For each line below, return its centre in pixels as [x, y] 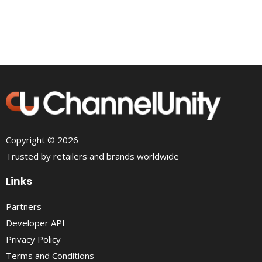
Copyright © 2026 [42, 139]
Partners [24, 206]
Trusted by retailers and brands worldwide [92, 156]
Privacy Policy [33, 239]
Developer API [35, 223]
